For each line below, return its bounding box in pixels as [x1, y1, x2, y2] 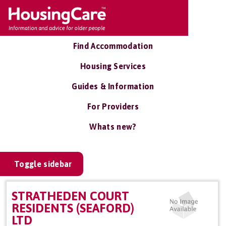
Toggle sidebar [14, 159, 72, 168]
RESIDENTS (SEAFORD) [12, 201, 134, 215]
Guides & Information [72, 82, 154, 91]
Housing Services [80, 62, 146, 71]
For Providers [87, 102, 139, 111]
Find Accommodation [73, 41, 153, 50]
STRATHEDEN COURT [12, 189, 129, 203]
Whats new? [89, 122, 137, 131]
